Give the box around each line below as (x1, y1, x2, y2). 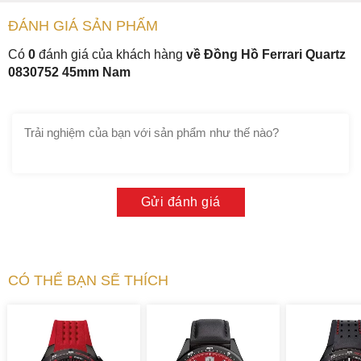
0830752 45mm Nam (8, 64, 131, 79)
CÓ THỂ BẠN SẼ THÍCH (8, 272, 168, 288)
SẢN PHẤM (82, 17, 158, 34)
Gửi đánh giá (140, 194, 221, 209)
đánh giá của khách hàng (35, 47, 183, 61)
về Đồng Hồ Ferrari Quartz (186, 47, 346, 61)
